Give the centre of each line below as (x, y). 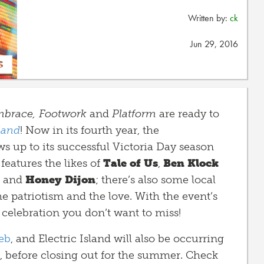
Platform (134, 114)
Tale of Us (131, 163)
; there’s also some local (156, 180)
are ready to (188, 114)
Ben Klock (191, 163)
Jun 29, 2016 (214, 44)
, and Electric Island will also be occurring (117, 239)
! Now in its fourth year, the (90, 130)
